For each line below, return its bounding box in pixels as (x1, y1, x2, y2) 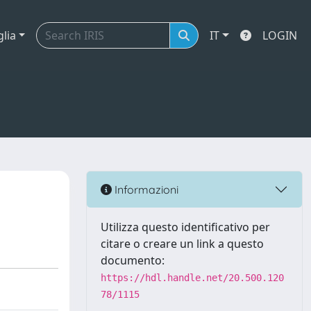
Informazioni (112, 182, 178, 196)
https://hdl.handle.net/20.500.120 (101, 272, 284, 283)
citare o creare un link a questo (101, 236, 264, 251)
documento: (101, 253, 165, 268)
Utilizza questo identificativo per (101, 219, 270, 235)
